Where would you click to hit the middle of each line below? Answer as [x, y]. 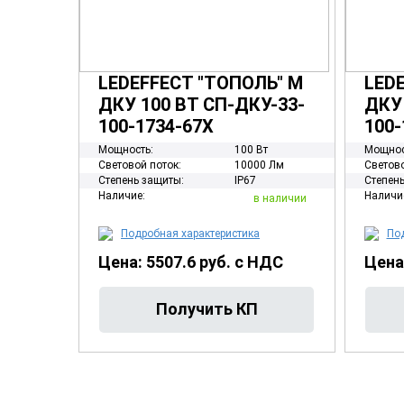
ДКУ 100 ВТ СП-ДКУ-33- [202, 105]
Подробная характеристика [190, 234]
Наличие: [122, 196]
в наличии [280, 198]
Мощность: [126, 150]
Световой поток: [140, 165]
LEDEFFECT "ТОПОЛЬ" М [201, 83]
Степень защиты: [141, 180]
